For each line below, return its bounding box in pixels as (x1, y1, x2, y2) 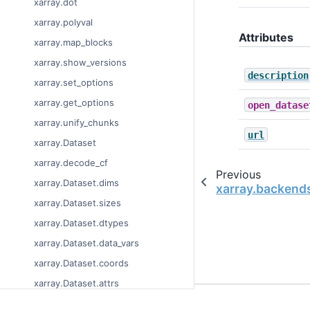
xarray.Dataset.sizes (34, 197, 121, 209)
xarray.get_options (34, 97, 114, 109)
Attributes (238, 30, 293, 45)
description (247, 69, 309, 81)
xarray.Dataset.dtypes (34, 217, 129, 229)
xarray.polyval (34, 17, 93, 28)
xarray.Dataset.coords (34, 257, 129, 269)
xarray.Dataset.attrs (34, 277, 119, 289)
